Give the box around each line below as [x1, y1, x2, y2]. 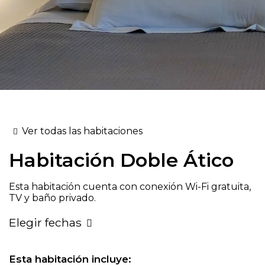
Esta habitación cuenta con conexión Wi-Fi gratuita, [9, 181, 251, 192]
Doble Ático [115, 148, 234, 172]
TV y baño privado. [9, 192, 96, 203]
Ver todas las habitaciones [21, 125, 143, 137]
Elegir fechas [9, 215, 82, 230]
